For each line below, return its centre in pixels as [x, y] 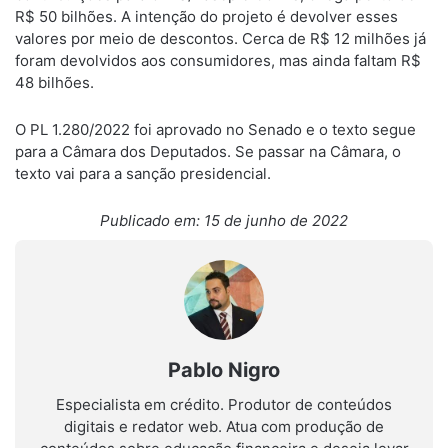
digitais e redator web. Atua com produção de [224, 426]
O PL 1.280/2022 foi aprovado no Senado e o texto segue [215, 129]
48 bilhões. [54, 82]
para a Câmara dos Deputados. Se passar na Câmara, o [208, 151]
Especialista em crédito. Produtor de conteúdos [224, 404]
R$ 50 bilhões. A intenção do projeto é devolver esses [206, 16]
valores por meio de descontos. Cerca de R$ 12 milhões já [220, 38]
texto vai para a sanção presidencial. [143, 173]
